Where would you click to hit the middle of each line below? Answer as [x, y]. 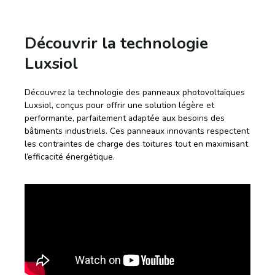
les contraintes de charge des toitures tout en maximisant [136, 144]
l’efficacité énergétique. [70, 157]
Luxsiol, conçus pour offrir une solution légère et [119, 106]
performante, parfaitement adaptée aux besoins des [125, 118]
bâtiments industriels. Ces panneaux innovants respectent [137, 131]
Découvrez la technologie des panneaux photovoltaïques [135, 93]
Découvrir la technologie [116, 44]
